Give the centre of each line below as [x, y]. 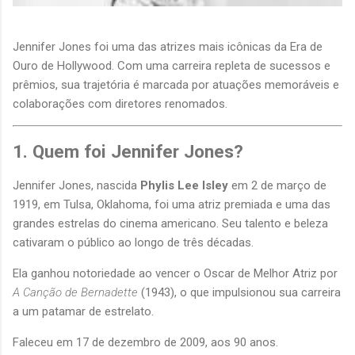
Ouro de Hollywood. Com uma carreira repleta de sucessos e [172, 66]
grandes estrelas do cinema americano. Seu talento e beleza [170, 223]
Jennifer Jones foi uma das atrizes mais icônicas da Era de [168, 47]
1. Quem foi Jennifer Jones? [128, 151]
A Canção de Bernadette [75, 292]
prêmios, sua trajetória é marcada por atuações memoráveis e [176, 85]
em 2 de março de [277, 185]
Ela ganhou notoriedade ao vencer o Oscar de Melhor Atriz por [175, 273]
